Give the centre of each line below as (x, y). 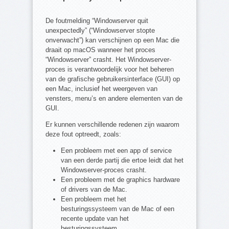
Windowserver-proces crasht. (104, 170)
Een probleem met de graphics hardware (120, 180)
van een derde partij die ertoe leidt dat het (122, 161)
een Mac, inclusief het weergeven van (101, 89)
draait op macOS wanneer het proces (100, 50)
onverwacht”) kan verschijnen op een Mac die (112, 40)
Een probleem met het (94, 199)
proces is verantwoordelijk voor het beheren (110, 70)
